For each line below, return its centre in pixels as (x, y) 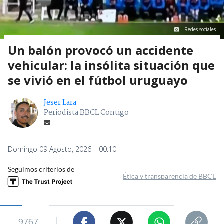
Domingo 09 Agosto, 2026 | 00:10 (62, 149)
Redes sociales (200, 30)
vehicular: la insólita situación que (111, 65)
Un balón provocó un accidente (101, 50)
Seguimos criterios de (41, 169)
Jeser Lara (60, 103)
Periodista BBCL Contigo (86, 113)
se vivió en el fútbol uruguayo (98, 80)
